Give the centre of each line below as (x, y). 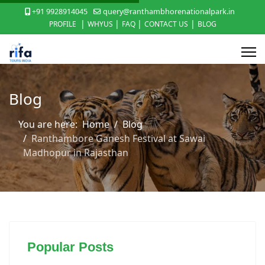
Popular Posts (70, 247)
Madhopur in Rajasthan (76, 153)
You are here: (50, 124)
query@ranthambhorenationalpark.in (169, 12)
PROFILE (63, 24)
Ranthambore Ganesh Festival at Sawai (118, 138)
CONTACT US (166, 24)
